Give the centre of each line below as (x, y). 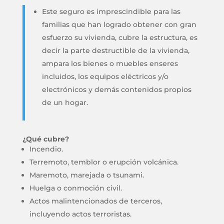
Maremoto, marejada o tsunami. (86, 175)
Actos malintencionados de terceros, (95, 201)
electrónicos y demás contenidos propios (116, 89)
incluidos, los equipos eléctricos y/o (105, 76)
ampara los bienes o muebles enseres (110, 63)
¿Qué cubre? (45, 139)
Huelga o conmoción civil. (75, 188)
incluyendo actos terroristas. (80, 214)
